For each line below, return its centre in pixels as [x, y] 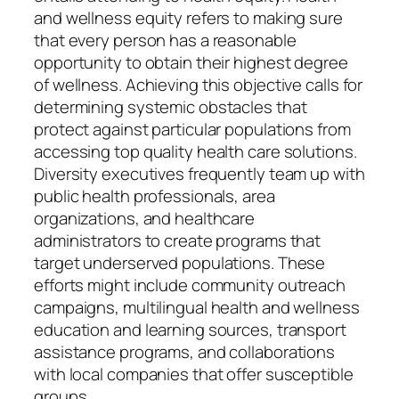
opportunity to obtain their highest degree [191, 62]
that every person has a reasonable [165, 40]
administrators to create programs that [178, 240]
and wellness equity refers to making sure [188, 17]
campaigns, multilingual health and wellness [197, 307]
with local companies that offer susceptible [194, 374]
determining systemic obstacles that [171, 106]
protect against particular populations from [192, 129]
